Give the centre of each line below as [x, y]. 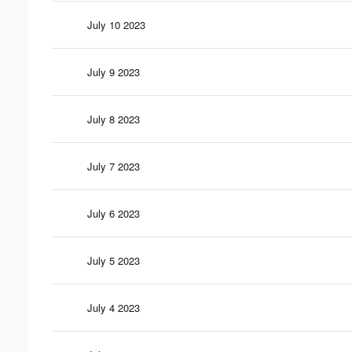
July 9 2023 [114, 71]
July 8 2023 [114, 119]
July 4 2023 [114, 307]
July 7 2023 [114, 166]
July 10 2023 [116, 24]
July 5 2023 [114, 260]
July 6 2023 [114, 213]
